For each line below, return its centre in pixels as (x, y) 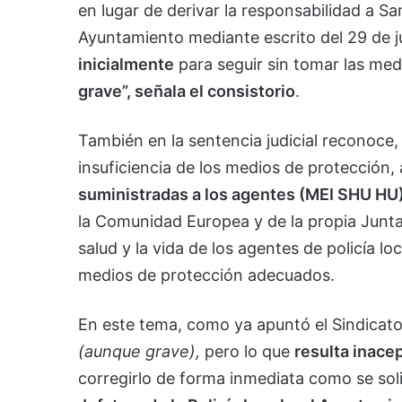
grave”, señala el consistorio (187, 91)
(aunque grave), (139, 351)
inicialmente (126, 64)
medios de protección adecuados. (206, 275)
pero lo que (247, 351)
